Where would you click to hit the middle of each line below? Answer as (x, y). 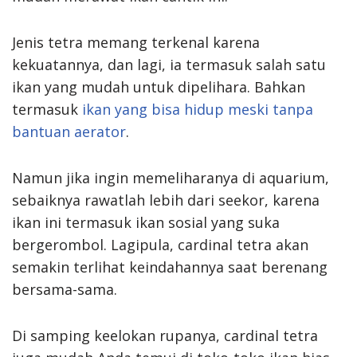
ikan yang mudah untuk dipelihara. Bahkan (159, 86)
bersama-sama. (65, 289)
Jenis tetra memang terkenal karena (136, 42)
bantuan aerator (69, 131)
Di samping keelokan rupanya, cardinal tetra (165, 335)
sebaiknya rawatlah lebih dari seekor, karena (166, 200)
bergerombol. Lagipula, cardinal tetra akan (160, 244)
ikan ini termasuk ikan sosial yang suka (146, 222)
